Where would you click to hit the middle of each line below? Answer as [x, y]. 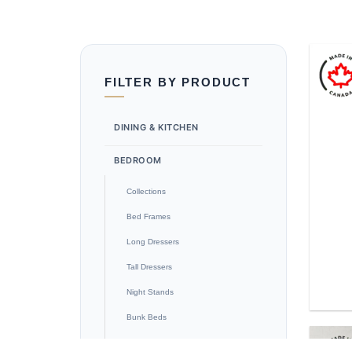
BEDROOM [138, 161]
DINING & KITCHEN [156, 128]
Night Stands [150, 292]
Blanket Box [148, 343]
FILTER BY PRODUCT [178, 82]
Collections [146, 192]
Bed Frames [148, 217]
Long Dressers [153, 242]
